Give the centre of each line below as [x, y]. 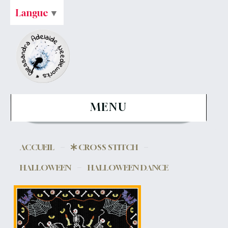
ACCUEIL [37, 147]
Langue [32, 12]
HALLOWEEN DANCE [128, 167]
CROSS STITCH [108, 147]
